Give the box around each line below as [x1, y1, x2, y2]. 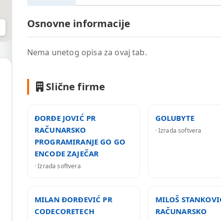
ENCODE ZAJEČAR [35, 148, 99, 158]
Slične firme [43, 80, 106, 93]
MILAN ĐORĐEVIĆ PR [35, 194, 112, 204]
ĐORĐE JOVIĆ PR [35, 113, 96, 123]
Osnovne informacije [27, 17, 131, 30]
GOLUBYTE [155, 113, 194, 123]
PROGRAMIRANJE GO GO [35, 137, 126, 147]
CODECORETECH [35, 206, 94, 216]
